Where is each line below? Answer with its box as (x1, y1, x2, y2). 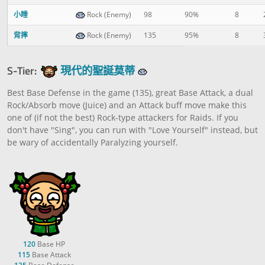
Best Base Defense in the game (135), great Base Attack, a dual (7, 86, 253, 98)
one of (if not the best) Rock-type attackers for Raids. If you (7, 111, 238, 123)
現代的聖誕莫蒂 (60, 62, 135, 79)
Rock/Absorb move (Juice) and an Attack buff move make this (7, 99, 247, 111)
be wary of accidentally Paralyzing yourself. (7, 136, 178, 148)
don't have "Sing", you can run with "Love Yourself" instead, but (7, 124, 258, 135)
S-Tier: (7, 62, 37, 79)
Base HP (35, 238, 65, 249)
